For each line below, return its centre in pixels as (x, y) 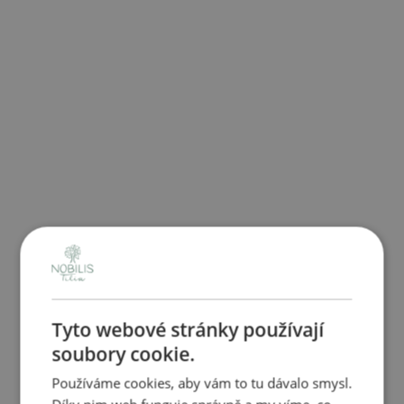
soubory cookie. (124, 354)
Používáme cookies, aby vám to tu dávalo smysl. (202, 383)
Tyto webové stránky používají (188, 330)
